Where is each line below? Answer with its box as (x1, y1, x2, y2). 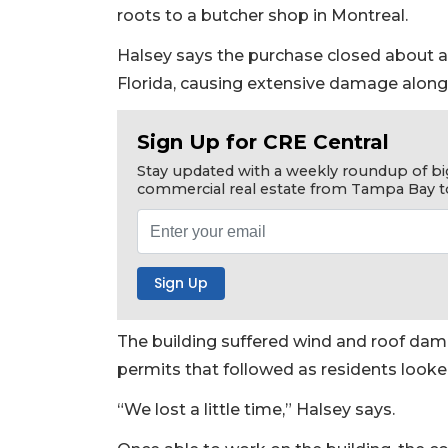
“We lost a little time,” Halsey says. (117, 399, 395, 419)
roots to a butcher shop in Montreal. (117, 6, 408, 26)
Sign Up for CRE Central (137, 130, 389, 155)
